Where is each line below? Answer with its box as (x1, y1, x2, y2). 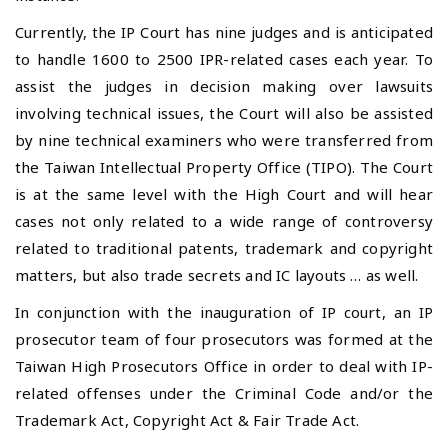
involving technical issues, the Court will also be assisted (15, 103, 433, 123)
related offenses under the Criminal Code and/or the (15, 383, 433, 403)
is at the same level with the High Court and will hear (15, 184, 433, 204)
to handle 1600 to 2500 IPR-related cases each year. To (15, 49, 433, 69)
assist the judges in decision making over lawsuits (15, 76, 433, 96)
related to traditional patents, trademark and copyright (15, 238, 433, 258)
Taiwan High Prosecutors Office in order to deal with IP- (15, 356, 433, 376)
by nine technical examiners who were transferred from (15, 130, 433, 150)
